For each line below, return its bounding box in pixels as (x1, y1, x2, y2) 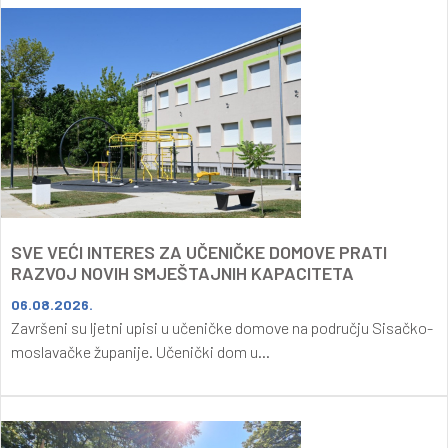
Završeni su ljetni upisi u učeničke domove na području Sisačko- (11, 317, 433, 337)
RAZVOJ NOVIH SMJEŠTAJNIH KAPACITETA (11, 261, 354, 284)
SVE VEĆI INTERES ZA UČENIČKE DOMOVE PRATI (11, 240, 387, 263)
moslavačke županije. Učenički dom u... (11, 341, 270, 361)
